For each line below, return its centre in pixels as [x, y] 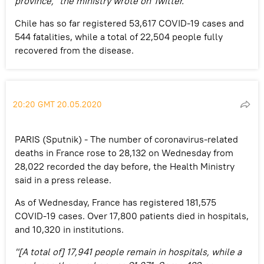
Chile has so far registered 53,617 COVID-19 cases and [129, 23]
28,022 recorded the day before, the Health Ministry [125, 166]
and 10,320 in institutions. [69, 229]
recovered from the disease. [74, 50]
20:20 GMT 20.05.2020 [57, 104]
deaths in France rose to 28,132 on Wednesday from [124, 152]
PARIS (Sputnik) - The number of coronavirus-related [126, 139]
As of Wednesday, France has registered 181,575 [115, 202]
